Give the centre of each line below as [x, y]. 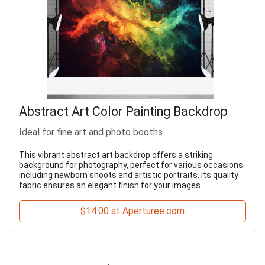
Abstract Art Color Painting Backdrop [123, 112]
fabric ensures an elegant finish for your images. [111, 185]
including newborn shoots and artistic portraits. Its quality [129, 175]
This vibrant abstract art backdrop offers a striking [116, 155]
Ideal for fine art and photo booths [91, 132]
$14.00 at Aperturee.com [132, 211]
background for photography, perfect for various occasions [131, 165]
